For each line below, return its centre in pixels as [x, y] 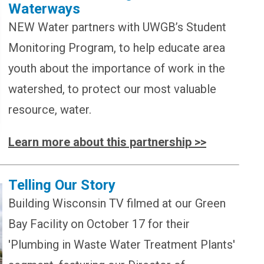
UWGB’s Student [184, 27]
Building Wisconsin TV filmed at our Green [117, 203]
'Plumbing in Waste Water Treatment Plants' [122, 244]
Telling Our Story [62, 185]
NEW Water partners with [74, 27]
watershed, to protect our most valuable [112, 89]
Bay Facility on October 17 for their [99, 224]
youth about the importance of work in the [117, 68]
